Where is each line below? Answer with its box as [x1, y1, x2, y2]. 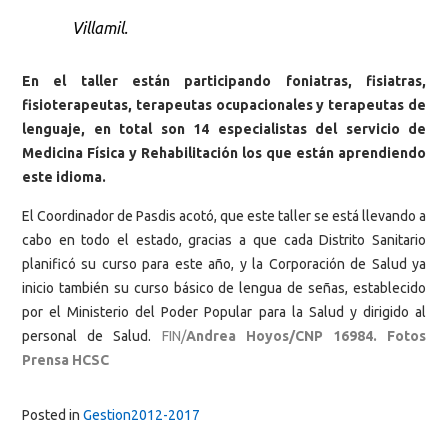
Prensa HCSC [22, 352, 109, 369]
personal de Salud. [22, 328, 162, 345]
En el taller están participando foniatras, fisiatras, [22, 72, 426, 89]
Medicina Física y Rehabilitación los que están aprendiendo [22, 144, 426, 161]
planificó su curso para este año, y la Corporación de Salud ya [22, 256, 426, 273]
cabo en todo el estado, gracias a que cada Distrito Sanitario [22, 232, 426, 249]
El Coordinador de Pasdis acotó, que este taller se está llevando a [22, 208, 426, 225]
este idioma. [22, 168, 106, 185]
